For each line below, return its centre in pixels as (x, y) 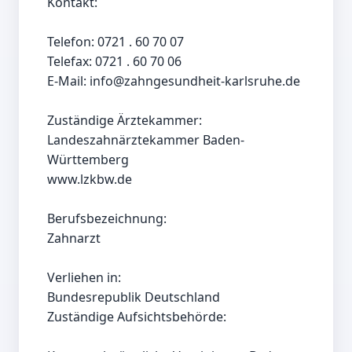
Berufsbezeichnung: (107, 219)
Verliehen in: (84, 278)
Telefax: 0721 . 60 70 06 (114, 62)
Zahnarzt (74, 238)
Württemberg (88, 160)
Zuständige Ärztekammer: (125, 121)
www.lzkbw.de (90, 180)
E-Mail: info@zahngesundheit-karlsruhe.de (175, 81)
